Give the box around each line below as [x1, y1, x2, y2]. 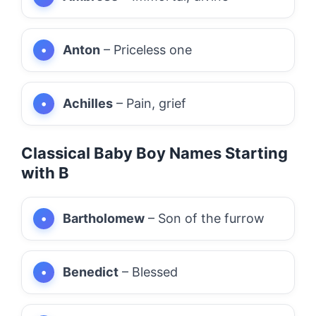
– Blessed [119, 264, 178, 279]
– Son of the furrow [145, 210, 265, 226]
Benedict [63, 264, 119, 279]
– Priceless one [100, 42, 192, 57]
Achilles [63, 95, 113, 111]
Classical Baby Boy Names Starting [21, 143, 288, 162]
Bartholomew [63, 210, 145, 226]
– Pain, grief [113, 95, 186, 111]
